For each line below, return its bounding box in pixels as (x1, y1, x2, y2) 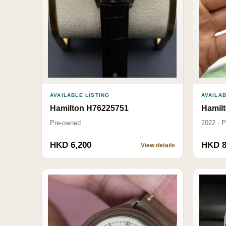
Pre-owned (50, 119, 81, 127)
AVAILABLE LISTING (50, 92, 110, 98)
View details (140, 141, 175, 149)
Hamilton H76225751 (50, 103, 129, 112)
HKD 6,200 (50, 140, 91, 150)
